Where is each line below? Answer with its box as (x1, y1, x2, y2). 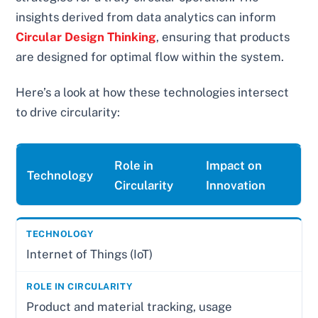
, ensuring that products (156, 30, 290, 45)
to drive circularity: (16, 105, 121, 120)
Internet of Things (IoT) (26, 247, 153, 262)
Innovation (206, 178, 266, 193)
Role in (114, 158, 154, 173)
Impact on (206, 158, 263, 173)
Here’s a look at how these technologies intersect (16, 85, 290, 100)
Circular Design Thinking (16, 30, 157, 45)
